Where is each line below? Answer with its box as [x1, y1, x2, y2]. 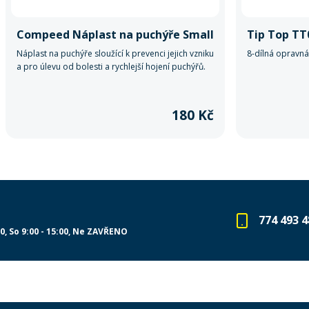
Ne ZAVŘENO [72, 226, 128, 237]
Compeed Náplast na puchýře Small [17, 27, 214, 42]
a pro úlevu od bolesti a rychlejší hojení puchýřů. [17, 61, 206, 72]
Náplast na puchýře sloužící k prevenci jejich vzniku [17, 48, 214, 59]
